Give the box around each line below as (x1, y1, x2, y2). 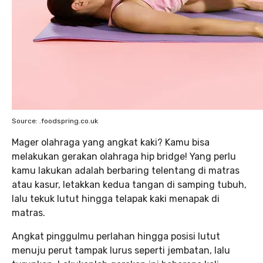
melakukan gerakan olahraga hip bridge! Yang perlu (12, 151, 236, 162)
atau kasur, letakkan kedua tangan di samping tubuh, (12, 179, 247, 190)
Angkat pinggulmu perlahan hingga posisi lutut (12, 231, 220, 242)
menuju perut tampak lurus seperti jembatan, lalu (12, 245, 230, 256)
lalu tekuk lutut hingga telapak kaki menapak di (12, 193, 220, 204)
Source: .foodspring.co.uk (12, 117, 98, 125)
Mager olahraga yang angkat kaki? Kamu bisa (12, 137, 210, 148)
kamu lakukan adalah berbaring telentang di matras (12, 165, 240, 176)
